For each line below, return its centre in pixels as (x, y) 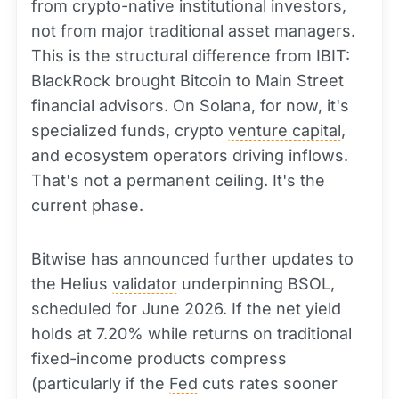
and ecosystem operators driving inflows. (190, 156)
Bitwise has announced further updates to (192, 259)
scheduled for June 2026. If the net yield (186, 309)
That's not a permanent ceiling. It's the (178, 181)
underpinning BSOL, (256, 284)
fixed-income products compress (159, 359)
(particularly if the (100, 384)
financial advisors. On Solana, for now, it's (190, 106)
